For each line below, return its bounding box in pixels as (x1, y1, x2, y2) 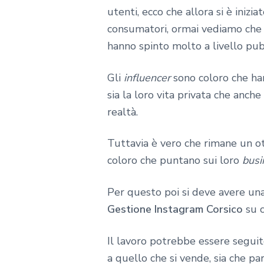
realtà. (107, 104, 138, 119)
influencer (124, 70, 170, 85)
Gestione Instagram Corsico (107, 202, 243, 217)
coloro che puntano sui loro (107, 153, 242, 168)
